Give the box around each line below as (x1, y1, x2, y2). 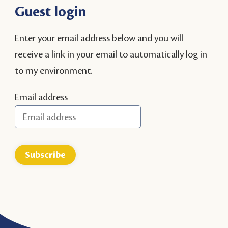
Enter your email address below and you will (15, 33, 184, 43)
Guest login (15, 5, 87, 20)
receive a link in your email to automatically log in (15, 49, 208, 60)
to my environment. (15, 66, 93, 76)
